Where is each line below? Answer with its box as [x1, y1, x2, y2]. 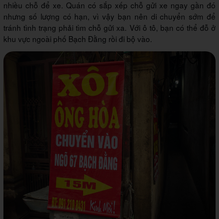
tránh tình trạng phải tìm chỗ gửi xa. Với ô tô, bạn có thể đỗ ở [3, 22, 216, 33]
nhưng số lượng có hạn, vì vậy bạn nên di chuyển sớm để [3, 11, 216, 22]
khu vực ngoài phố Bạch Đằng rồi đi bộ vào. [3, 33, 152, 44]
